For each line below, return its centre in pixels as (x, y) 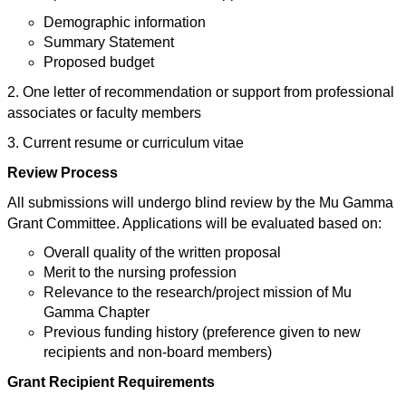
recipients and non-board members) (158, 352)
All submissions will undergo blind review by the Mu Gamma (200, 203)
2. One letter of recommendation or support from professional (201, 92)
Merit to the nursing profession (140, 272)
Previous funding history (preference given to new (202, 332)
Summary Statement (109, 42)
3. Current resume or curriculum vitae (126, 143)
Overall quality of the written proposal (162, 252)
